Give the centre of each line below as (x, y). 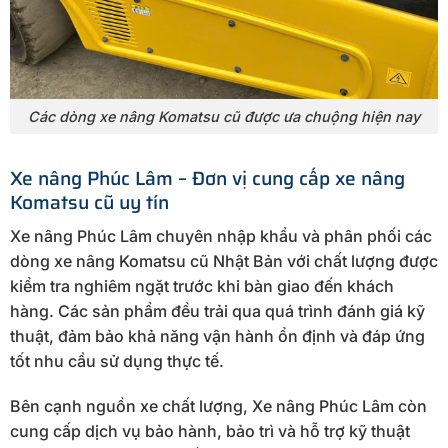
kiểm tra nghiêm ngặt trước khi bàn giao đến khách (202, 285)
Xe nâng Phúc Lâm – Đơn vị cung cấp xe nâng (207, 177)
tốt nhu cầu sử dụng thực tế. (117, 360)
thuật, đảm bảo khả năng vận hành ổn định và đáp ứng (217, 335)
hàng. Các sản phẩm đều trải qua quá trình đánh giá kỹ (217, 310)
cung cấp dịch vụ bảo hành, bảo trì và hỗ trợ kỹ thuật (210, 431)
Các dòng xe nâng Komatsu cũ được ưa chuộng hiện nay (224, 117)
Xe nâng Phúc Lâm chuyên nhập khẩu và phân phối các (221, 235)
